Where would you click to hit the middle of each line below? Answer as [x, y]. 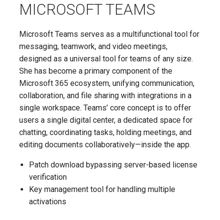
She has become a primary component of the [96, 71]
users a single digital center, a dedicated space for [106, 120]
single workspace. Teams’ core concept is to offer [105, 108]
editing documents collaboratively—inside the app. [105, 145]
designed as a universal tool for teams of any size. [106, 59]
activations [48, 202]
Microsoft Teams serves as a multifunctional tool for [109, 34]
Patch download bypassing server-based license [113, 165]
